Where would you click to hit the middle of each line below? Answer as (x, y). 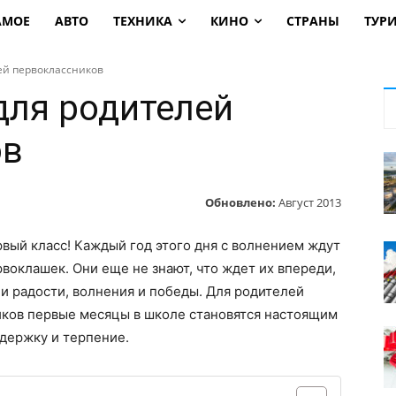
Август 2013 (310, 202)
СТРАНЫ (312, 21)
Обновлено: (240, 202)
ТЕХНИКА (142, 21)
